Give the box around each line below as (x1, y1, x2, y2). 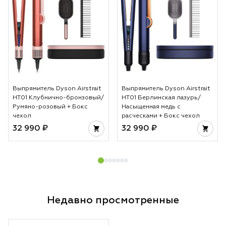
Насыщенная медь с (122, 103, 181, 110)
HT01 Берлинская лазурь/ (122, 94, 201, 101)
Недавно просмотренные (47, 195, 179, 205)
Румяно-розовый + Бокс (13, 103, 88, 110)
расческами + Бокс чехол (122, 112, 200, 119)
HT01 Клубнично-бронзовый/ (13, 94, 104, 101)
